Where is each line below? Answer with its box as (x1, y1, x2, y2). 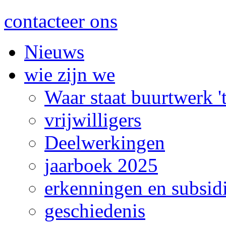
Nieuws (24, 41, 84, 63)
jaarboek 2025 (44, 154, 158, 177)
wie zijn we (24, 64, 115, 86)
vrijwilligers (44, 109, 141, 131)
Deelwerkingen (44, 132, 165, 154)
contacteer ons (4, 10, 118, 32)
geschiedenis (44, 200, 145, 222)
